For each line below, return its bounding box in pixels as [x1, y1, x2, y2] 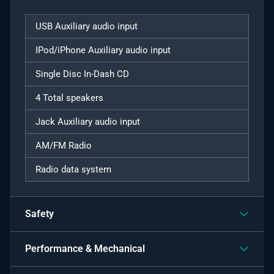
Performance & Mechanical [25, 242, 145, 254]
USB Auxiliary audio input [35, 20, 138, 32]
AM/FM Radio [35, 139, 92, 151]
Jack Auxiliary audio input [35, 116, 140, 127]
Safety [25, 207, 54, 220]
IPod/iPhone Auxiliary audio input [35, 44, 171, 56]
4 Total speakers [35, 92, 103, 103]
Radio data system [35, 163, 111, 175]
